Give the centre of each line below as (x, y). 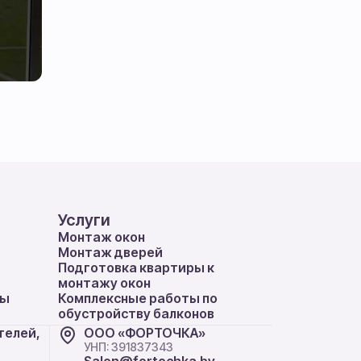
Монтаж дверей (110, 252)
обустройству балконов (136, 313)
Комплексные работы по (138, 298)
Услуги (84, 220)
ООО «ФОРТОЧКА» (145, 333)
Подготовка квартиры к (136, 268)
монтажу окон (104, 283)
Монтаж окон (102, 237)
